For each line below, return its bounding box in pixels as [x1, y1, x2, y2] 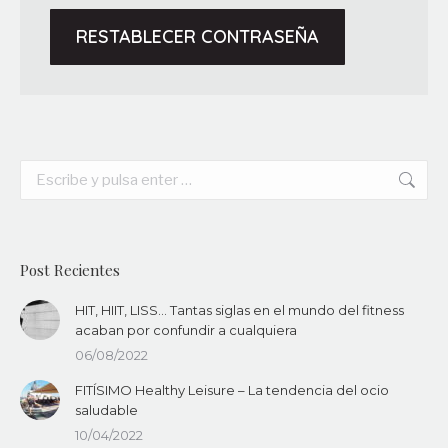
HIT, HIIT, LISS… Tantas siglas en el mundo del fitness [75, 302, 404, 318]
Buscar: [19, 161, 67, 177]
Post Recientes [20, 260, 120, 280]
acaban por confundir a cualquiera [75, 322, 297, 338]
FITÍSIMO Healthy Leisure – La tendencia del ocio [75, 382, 389, 398]
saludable [75, 402, 138, 418]
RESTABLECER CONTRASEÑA [76, 25, 319, 48]
